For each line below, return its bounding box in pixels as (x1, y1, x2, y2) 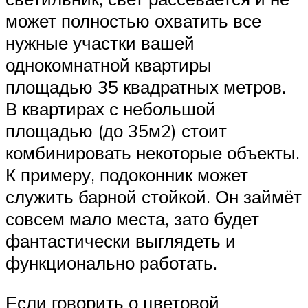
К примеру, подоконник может (5, 164, 248, 186)
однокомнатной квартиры (5, 54, 212, 76)
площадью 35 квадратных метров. (5, 76, 286, 98)
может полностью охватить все (5, 10, 261, 32)
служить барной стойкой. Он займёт (5, 186, 302, 208)
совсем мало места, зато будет (5, 208, 259, 230)
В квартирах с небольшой (5, 98, 216, 120)
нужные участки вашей (5, 32, 195, 54)
